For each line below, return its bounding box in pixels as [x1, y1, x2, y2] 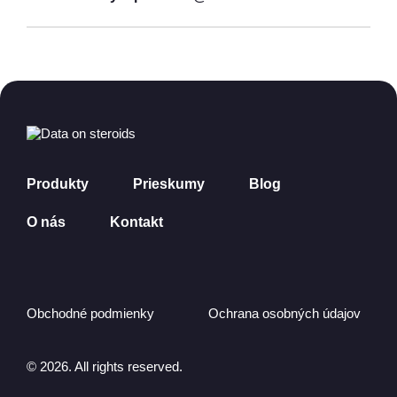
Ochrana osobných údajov [207, 306, 361, 322]
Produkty [27, 176, 89, 192]
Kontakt [110, 214, 163, 230]
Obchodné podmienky [27, 306, 154, 322]
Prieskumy [133, 176, 205, 192]
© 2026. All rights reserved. [27, 359, 183, 375]
